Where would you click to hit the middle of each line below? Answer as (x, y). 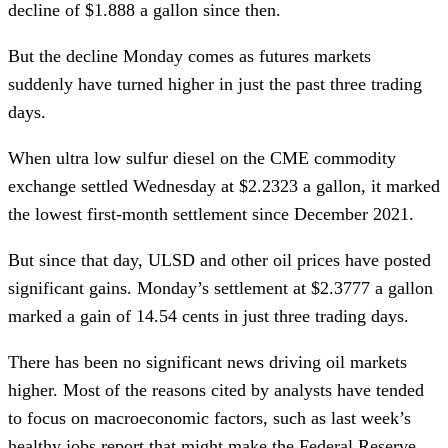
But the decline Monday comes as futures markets (189, 55)
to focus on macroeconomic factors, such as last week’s (209, 417)
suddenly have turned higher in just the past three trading (215, 83)
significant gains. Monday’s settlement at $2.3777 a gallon (220, 287)
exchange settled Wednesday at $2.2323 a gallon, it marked (224, 185)
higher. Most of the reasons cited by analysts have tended (216, 389)
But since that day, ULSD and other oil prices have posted (219, 259)
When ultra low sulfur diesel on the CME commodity (202, 157)
